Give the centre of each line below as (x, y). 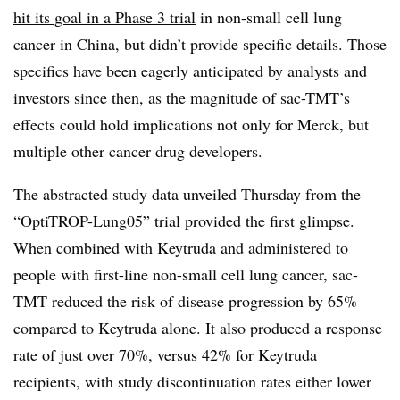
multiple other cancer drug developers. (138, 151)
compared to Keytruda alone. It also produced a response (198, 328)
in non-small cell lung (269, 17)
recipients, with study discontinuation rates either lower (192, 381)
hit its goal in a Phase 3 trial (104, 17)
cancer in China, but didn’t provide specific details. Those (200, 44)
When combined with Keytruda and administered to (181, 247)
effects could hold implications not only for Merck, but (191, 124)
